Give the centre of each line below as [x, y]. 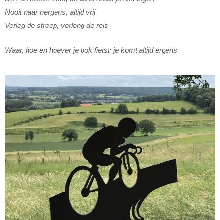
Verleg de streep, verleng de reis [56, 26]
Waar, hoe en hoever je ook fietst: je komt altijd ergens [91, 50]
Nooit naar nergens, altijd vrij [50, 12]
